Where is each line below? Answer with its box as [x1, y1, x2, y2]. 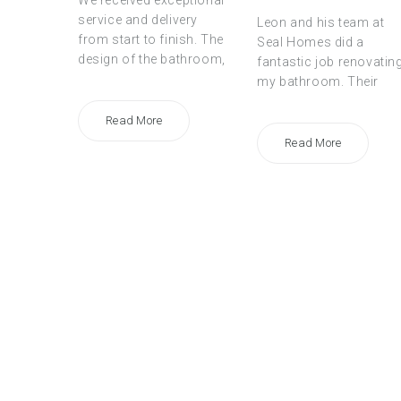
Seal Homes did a [257, 35, 364, 50]
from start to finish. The [78, 32, 225, 47]
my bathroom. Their [257, 74, 379, 90]
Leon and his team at [257, 15, 385, 30]
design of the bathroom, [78, 52, 226, 67]
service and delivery [78, 13, 198, 28]
